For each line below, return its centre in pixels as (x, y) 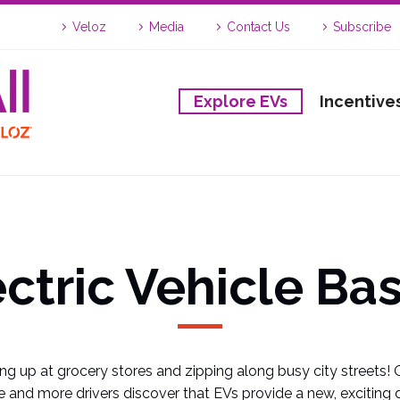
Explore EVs (241, 101)
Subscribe (362, 27)
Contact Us (258, 27)
